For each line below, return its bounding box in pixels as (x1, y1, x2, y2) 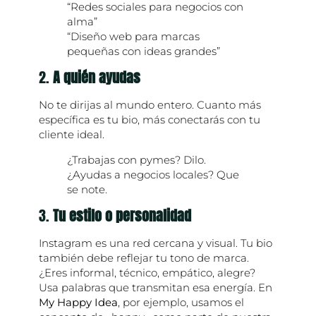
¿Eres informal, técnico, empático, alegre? (38, 266, 255, 280)
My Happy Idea (38, 296, 118, 310)
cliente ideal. (38, 128, 104, 142)
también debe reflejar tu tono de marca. (38, 251, 249, 265)
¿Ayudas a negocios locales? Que (66, 168, 239, 182)
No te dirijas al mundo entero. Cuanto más (38, 98, 261, 112)
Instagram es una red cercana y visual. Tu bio (38, 236, 272, 250)
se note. (66, 183, 107, 197)
